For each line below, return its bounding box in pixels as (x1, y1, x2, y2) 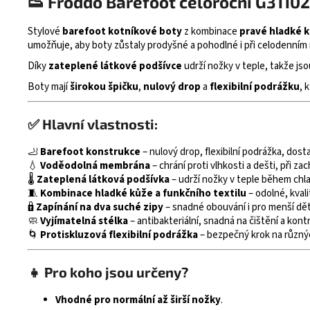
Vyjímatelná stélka (40, 214, 128, 229)
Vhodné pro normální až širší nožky (55, 293, 221, 308)
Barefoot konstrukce (40, 145, 140, 160)
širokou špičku (70, 80, 138, 95)
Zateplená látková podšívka (37, 172, 170, 188)
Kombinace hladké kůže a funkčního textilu (40, 186, 246, 201)
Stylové (28, 24, 62, 39)
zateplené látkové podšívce (48, 59, 182, 74)
